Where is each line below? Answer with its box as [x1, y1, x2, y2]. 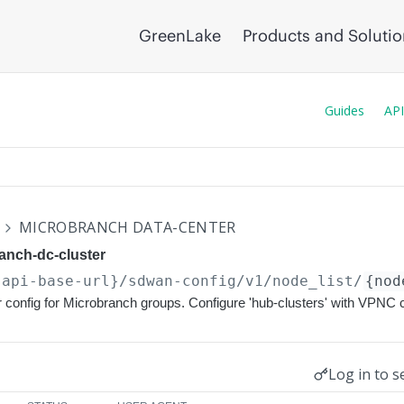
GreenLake [139, 25, 221, 46]
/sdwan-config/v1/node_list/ [119, 272, 363, 289]
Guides [325, 101, 364, 119]
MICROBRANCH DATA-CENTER [19, 217, 236, 237]
